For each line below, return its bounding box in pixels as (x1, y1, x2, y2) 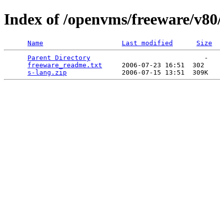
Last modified (122, 39, 173, 47)
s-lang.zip (27, 68, 67, 76)
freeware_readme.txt (27, 61, 102, 69)
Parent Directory (27, 54, 90, 61)
